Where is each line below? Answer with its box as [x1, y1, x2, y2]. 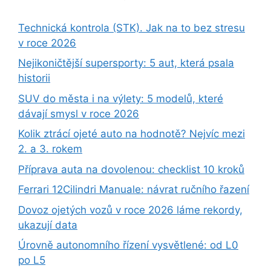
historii [18, 72, 50, 85]
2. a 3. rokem [18, 143, 82, 155]
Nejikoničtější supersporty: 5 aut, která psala [18, 57, 234, 70]
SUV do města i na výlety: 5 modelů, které [18, 92, 223, 105]
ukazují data [18, 218, 77, 231]
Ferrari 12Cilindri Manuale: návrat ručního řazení [18, 183, 249, 196]
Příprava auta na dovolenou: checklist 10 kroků [18, 163, 244, 175]
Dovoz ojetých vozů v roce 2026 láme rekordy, [18, 203, 243, 216]
